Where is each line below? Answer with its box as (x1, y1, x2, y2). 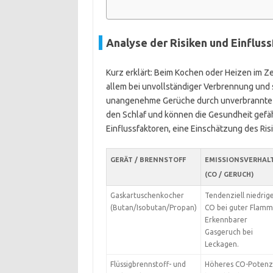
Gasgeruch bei (204, 228, 253, 236)
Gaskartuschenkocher (110, 191, 184, 199)
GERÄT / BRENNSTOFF (110, 156, 186, 163)
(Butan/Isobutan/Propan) (110, 204, 197, 211)
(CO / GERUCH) (204, 171, 253, 178)
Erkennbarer (204, 216, 247, 224)
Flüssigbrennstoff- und (110, 260, 186, 268)
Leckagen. (204, 240, 239, 248)
